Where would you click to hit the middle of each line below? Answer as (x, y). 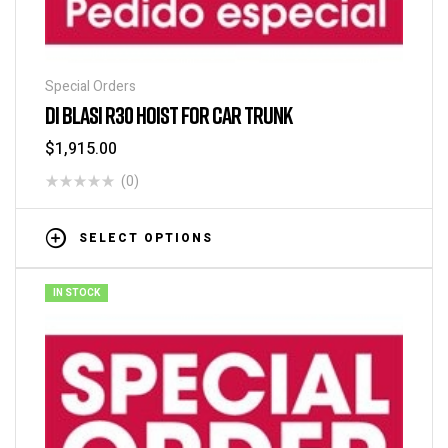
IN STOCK (76, 293)
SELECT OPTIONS (146, 238)
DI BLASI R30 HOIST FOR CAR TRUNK (168, 114)
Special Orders (90, 86)
